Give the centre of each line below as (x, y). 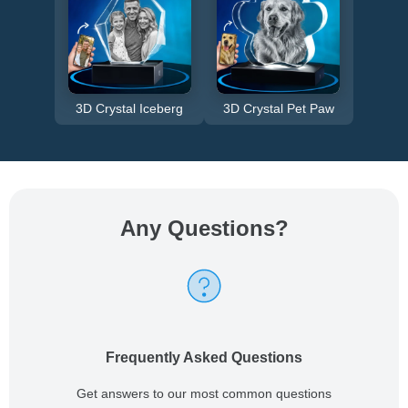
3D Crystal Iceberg (130, 108)
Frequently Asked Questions (204, 357)
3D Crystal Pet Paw (278, 108)
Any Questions (197, 228)
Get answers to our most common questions (204, 393)
